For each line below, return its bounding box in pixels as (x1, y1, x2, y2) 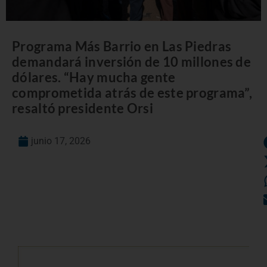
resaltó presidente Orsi (12, 100, 153, 116)
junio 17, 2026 (31, 135, 91, 147)
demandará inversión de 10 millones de (12, 53, 252, 70)
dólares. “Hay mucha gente (12, 69, 176, 85)
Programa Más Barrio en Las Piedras (12, 38, 232, 54)
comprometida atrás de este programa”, (12, 84, 253, 101)
